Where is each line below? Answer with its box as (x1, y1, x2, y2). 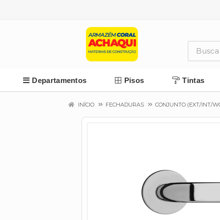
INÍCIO (77, 101, 94, 108)
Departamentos (32, 76, 87, 84)
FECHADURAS (106, 101, 144, 108)
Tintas (182, 76, 205, 84)
